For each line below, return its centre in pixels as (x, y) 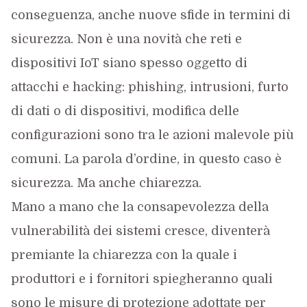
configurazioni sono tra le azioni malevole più (152, 135)
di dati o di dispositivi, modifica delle (125, 111)
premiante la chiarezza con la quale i (124, 255)
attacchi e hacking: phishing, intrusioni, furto (149, 87)
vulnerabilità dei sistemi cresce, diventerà (140, 231)
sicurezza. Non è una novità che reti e (126, 39)
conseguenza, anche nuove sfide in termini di (150, 15)
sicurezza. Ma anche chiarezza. (106, 183)
